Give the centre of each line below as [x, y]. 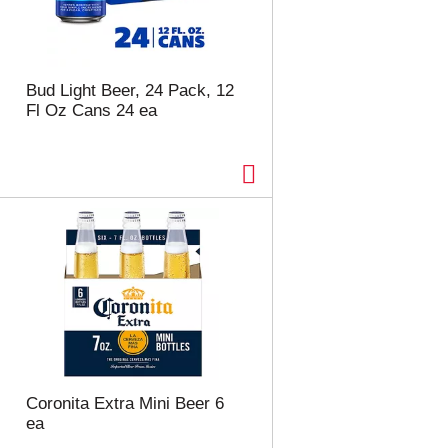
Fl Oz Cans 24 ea [91, 110]
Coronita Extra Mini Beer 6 [124, 403]
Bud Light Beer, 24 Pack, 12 [129, 90]
